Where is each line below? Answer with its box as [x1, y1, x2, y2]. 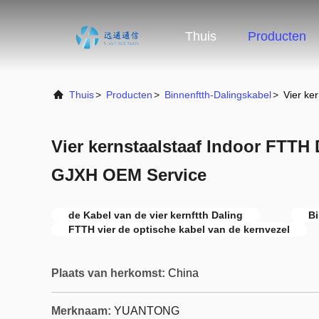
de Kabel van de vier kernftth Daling [68, 209, 243, 221]
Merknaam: [51, 305, 111, 317]
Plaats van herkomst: [51, 267, 165, 279]
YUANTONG [114, 305, 179, 317]
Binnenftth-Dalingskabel [164, 89, 271, 100]
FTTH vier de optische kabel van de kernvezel [68, 224, 290, 235]
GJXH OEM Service [51, 165, 206, 184]
